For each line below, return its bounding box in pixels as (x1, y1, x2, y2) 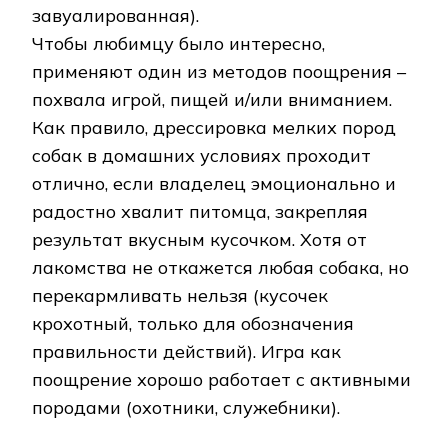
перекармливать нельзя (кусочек (32, 284, 328, 308)
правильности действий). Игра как (32, 340, 341, 364)
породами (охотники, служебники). (32, 396, 340, 420)
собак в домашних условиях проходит (32, 144, 371, 168)
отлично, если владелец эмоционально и (32, 172, 396, 196)
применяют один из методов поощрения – (32, 60, 406, 84)
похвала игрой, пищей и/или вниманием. (32, 88, 392, 112)
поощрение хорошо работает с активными (32, 368, 411, 392)
